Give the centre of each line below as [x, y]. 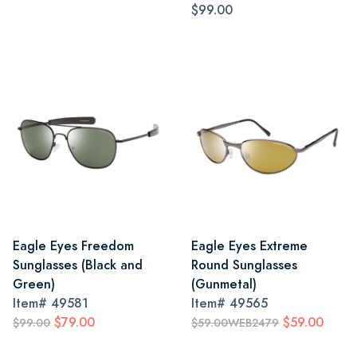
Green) [34, 284]
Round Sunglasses [244, 265]
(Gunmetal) [224, 284]
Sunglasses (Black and [78, 265]
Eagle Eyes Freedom [73, 246]
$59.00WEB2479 [235, 323]
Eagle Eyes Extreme [249, 246]
